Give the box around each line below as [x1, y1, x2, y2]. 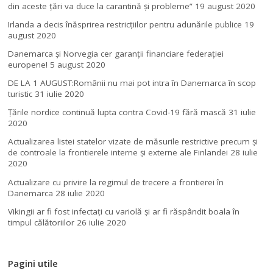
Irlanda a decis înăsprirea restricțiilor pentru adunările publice [8, 18, 243, 30]
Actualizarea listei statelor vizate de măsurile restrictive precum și [8, 136, 258, 147]
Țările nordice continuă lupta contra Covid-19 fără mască [8, 107, 227, 118]
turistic [8, 88, 33, 100]
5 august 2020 [50, 59, 106, 71]
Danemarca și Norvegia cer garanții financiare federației [8, 48, 224, 60]
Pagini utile [8, 257, 58, 269]
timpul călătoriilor [8, 216, 75, 228]
